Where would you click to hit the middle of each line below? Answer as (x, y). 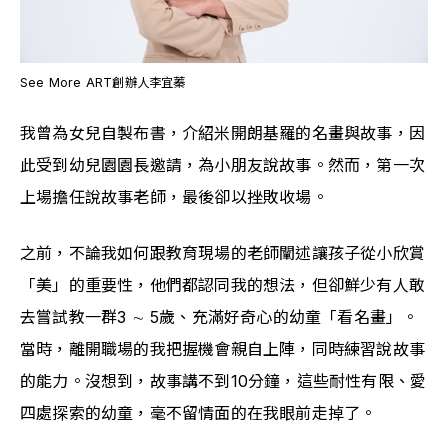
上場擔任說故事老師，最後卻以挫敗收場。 (174, 197)
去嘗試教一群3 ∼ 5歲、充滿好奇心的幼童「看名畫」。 (219, 317)
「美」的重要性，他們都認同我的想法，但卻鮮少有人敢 (223, 285)
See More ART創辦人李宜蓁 (103, 82)
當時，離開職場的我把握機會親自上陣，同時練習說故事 (223, 349)
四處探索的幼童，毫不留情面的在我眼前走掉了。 (198, 413)
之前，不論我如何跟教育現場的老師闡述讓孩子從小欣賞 (223, 253)
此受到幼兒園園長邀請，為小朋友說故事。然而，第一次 (223, 165)
